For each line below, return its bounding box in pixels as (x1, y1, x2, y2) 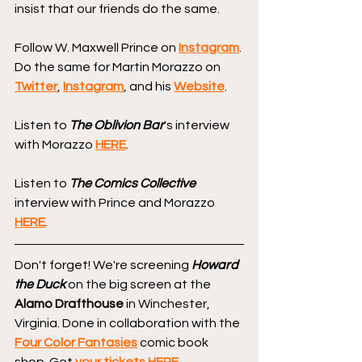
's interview (164, 118, 232, 132)
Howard (192, 258, 241, 271)
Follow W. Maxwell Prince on (15, 40, 179, 54)
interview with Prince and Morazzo (15, 196, 217, 209)
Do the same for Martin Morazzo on (15, 60, 223, 74)
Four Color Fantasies (15, 335, 137, 349)
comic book (137, 335, 211, 349)
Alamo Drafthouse (15, 297, 124, 310)
